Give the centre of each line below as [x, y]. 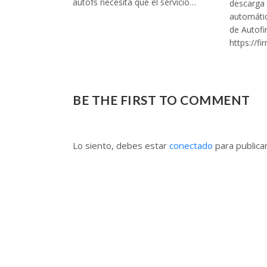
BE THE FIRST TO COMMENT [162, 100]
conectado [191, 145]
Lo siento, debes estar [121, 145]
